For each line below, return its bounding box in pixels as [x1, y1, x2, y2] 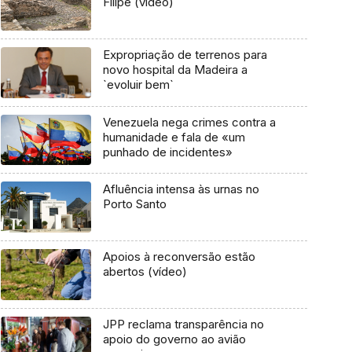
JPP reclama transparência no [102, 316, 264, 332]
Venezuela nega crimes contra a [102, 114, 276, 130]
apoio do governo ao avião [102, 331, 246, 346]
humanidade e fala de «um [102, 129, 245, 145]
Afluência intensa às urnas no [102, 181, 259, 197]
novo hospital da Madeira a [102, 62, 247, 78]
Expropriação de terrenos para [102, 47, 267, 63]
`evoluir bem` [102, 77, 174, 93]
